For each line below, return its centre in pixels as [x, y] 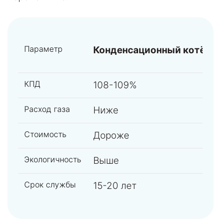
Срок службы [50, 184]
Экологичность [53, 159]
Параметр [43, 49]
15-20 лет [115, 185]
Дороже [111, 135]
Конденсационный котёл [152, 50]
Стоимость [45, 134]
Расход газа [47, 109]
